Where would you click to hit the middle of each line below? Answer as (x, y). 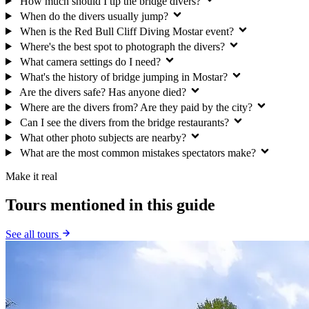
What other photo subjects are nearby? (103, 137)
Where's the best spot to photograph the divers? (122, 46)
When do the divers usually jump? (94, 16)
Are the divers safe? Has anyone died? (102, 92)
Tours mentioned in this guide (110, 205)
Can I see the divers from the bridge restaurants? (124, 122)
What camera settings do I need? (90, 61)
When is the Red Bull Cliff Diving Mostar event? (127, 31)
